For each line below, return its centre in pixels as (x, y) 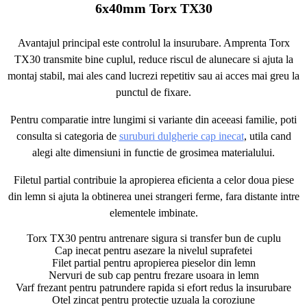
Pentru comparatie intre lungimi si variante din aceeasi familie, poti (153, 120)
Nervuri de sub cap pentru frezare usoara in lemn (153, 275)
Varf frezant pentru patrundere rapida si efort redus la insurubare (153, 287)
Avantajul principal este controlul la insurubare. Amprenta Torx (153, 43)
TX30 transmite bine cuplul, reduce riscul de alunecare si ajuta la (153, 59)
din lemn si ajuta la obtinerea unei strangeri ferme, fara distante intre (153, 196)
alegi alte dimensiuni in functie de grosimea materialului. (153, 152)
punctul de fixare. (153, 92)
